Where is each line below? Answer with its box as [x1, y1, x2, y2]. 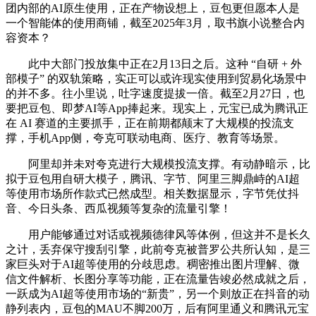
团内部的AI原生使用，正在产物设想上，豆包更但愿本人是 [6, 1, 300, 14]
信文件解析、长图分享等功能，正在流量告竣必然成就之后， [6, 272, 310, 285]
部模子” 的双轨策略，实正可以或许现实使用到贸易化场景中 [6, 72, 307, 85]
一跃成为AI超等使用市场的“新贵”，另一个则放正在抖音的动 [6, 287, 310, 300]
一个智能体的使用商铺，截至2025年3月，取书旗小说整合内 [6, 16, 305, 29]
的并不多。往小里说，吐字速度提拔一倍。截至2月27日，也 [6, 87, 305, 99]
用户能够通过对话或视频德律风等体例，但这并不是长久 [6, 228, 310, 241]
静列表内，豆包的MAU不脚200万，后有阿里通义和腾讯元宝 [6, 302, 309, 315]
